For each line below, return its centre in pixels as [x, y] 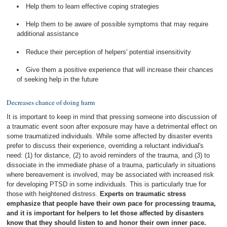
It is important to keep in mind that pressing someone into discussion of [112, 117]
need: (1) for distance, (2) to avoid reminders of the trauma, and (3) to [108, 155]
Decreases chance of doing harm [51, 102]
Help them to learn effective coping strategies [93, 6]
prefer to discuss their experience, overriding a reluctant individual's [105, 146]
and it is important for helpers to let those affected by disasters [105, 213]
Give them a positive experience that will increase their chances [120, 69]
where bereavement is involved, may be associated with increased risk [110, 175]
